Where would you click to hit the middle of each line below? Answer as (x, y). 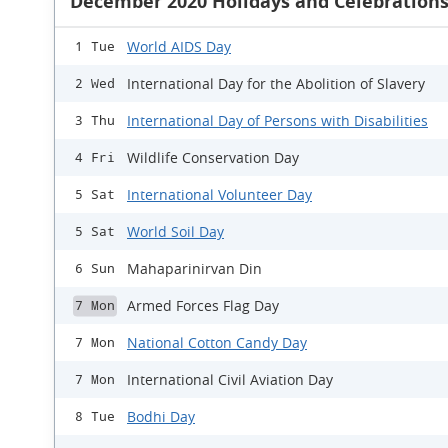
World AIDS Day (179, 46)
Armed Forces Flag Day (203, 305)
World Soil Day (175, 231)
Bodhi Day (161, 416)
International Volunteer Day (219, 194)
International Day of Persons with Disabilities (277, 120)
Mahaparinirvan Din (194, 268)
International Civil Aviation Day (230, 379)
